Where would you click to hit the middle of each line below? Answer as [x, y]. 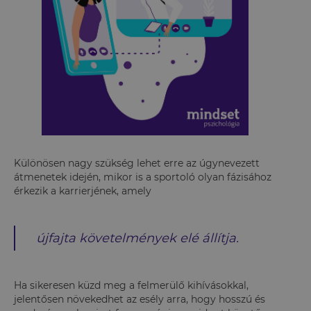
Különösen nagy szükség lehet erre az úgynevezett [137, 163]
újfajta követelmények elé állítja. [137, 238]
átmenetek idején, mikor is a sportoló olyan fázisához [143, 177]
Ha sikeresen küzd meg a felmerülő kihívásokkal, [131, 285]
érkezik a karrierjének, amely [83, 191]
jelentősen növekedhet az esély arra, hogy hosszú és [140, 299]
